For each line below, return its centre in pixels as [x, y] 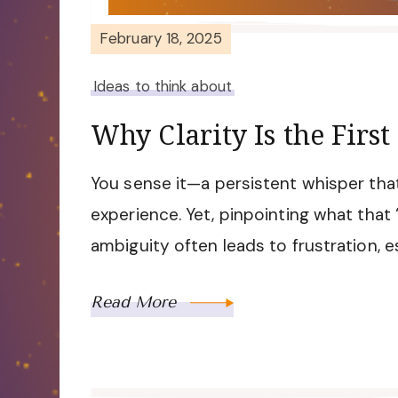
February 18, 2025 [161, 39]
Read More [136, 302]
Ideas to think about [163, 86]
